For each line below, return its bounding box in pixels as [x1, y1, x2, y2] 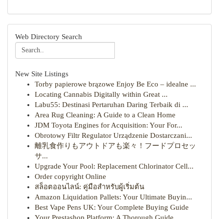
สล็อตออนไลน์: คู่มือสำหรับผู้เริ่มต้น [35, 183, 144, 191]
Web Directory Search [15, 33, 82, 41]
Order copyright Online [35, 173, 106, 180]
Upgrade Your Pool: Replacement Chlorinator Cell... [35, 162, 194, 170]
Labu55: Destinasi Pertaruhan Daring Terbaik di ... [35, 101, 188, 109]
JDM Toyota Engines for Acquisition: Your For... [35, 121, 182, 129]
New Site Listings [15, 70, 68, 78]
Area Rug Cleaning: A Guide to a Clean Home [35, 111, 175, 119]
